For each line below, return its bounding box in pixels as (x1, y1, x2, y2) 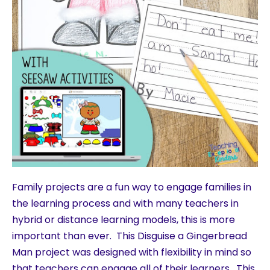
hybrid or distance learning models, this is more (12, 212, 235, 227)
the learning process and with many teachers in (12, 196, 239, 210)
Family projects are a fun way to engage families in (12, 180, 251, 194)
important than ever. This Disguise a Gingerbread (12, 228, 247, 243)
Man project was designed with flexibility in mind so (12, 245, 251, 259)
